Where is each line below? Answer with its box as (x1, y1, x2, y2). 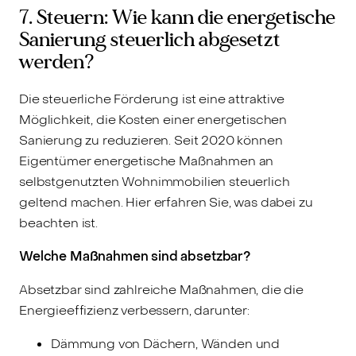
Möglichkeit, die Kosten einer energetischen (19, 111, 288, 129)
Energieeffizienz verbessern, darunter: (19, 302, 250, 319)
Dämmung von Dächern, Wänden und (51, 335, 281, 353)
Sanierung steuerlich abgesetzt (19, 26, 281, 52)
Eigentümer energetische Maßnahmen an (19, 153, 274, 170)
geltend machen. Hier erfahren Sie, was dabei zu (19, 194, 313, 211)
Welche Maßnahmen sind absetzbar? (19, 248, 250, 265)
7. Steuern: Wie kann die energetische (19, 4, 335, 30)
